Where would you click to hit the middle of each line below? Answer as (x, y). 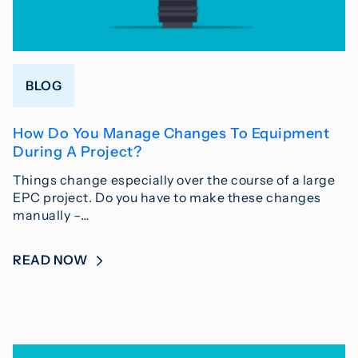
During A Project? (78, 152)
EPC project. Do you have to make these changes (167, 198)
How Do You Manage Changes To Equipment (171, 134)
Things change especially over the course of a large (174, 180)
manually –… (51, 215)
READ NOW (52, 260)
